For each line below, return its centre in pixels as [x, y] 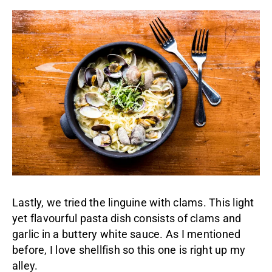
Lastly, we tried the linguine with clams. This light [133, 202]
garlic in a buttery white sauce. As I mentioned [127, 234]
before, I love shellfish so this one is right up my [129, 250]
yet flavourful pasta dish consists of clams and [127, 218]
